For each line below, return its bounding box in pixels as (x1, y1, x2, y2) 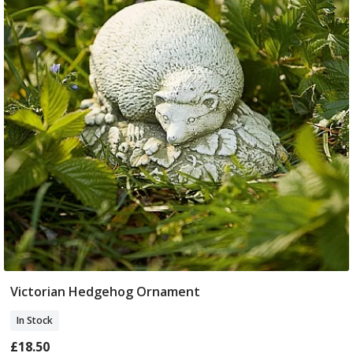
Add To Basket (133, 284, 220, 303)
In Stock (17, 314, 54, 328)
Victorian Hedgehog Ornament (10, 283, 201, 301)
